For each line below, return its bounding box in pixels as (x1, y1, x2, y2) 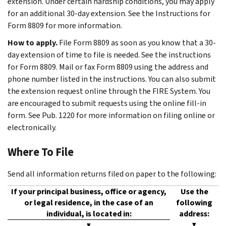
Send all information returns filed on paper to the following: (8, 168, 216, 179)
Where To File (8, 144, 74, 159)
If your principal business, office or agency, (11, 186, 166, 197)
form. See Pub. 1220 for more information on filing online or (8, 109, 215, 121)
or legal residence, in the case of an (24, 197, 153, 208)
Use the (180, 186, 208, 197)
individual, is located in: (46, 208, 132, 219)
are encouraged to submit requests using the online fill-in (8, 97, 206, 108)
